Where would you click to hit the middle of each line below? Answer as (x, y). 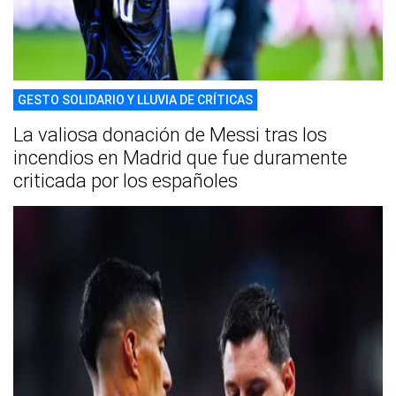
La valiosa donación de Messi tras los (170, 135)
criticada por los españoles (126, 181)
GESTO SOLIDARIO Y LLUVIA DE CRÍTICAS (135, 100)
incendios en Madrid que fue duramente (180, 158)
